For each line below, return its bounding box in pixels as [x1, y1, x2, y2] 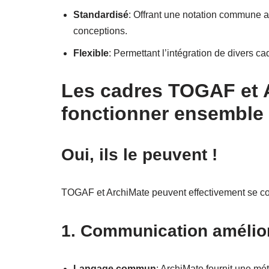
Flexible [73, 47, 109, 58]
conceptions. [73, 25, 127, 36]
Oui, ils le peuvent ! [61, 145, 217, 164]
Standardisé [73, 9, 128, 20]
